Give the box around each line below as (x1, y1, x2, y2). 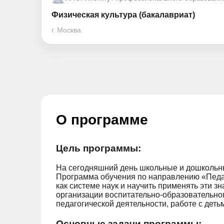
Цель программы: (56, 143, 141, 153)
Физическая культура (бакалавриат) (51, 10, 195, 19)
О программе (56, 112, 148, 127)
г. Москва (51, 26, 81, 34)
